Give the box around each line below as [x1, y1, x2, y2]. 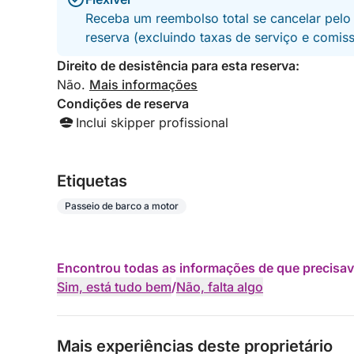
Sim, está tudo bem [57, 279, 171, 295]
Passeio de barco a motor [65, 200, 179, 212]
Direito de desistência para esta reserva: [57, 58, 299, 73]
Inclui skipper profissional [76, 115, 228, 130]
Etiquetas [57, 171, 127, 190]
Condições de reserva [57, 96, 189, 111]
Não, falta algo [176, 279, 263, 295]
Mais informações [89, 77, 198, 92]
